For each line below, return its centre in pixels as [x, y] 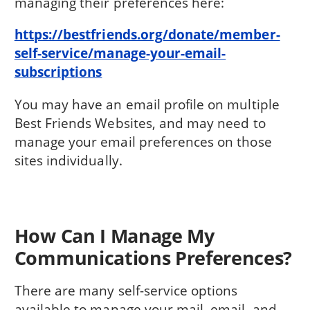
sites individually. [68, 160]
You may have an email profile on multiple [147, 104]
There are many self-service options [126, 290]
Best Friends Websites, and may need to [140, 122]
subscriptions [58, 72]
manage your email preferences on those [143, 141]
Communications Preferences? [153, 258]
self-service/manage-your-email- [120, 53]
